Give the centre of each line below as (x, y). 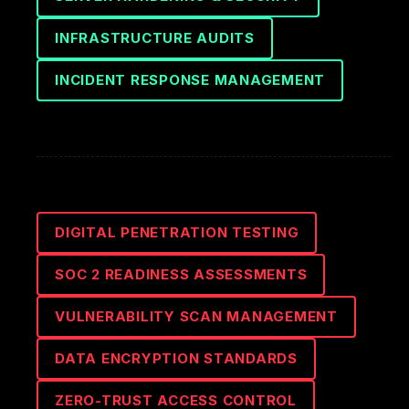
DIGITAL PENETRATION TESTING (177, 232)
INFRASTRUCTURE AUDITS (155, 38)
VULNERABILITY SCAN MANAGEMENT (196, 316)
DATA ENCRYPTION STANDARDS (176, 358)
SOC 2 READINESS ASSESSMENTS (181, 274)
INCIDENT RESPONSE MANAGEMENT (190, 80)
